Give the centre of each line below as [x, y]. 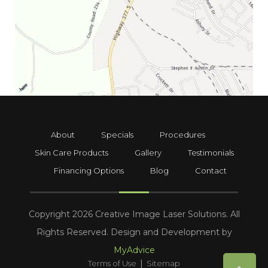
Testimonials [211, 152]
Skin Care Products [71, 152]
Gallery [148, 152]
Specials [117, 134]
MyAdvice [134, 250]
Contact [211, 170]
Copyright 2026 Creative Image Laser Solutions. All [134, 214]
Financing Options [89, 170]
